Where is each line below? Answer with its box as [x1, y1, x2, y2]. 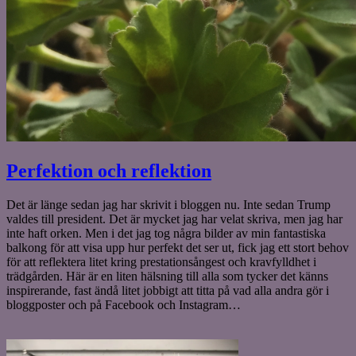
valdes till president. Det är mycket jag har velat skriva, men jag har [6, 211, 342, 226]
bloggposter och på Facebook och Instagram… [6, 297, 244, 311]
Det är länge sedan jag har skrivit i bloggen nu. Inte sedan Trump [6, 197, 331, 211]
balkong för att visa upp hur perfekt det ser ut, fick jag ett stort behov [6, 240, 349, 254]
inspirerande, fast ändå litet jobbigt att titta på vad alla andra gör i [6, 283, 329, 297]
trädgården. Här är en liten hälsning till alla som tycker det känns [6, 269, 328, 283]
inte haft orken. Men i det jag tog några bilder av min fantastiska [6, 226, 326, 240]
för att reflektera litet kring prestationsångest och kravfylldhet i [6, 254, 316, 269]
